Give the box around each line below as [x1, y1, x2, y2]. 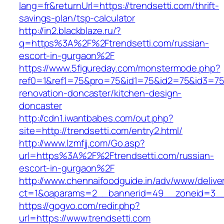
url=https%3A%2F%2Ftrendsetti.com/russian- [19, 149, 214, 162]
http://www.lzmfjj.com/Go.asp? [19, 136, 145, 150]
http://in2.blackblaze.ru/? [19, 24, 121, 37]
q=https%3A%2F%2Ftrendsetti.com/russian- [19, 36, 209, 50]
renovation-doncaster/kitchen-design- [19, 86, 182, 100]
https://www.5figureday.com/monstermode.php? [19, 61, 220, 75]
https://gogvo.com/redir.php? [19, 199, 140, 212]
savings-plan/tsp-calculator [19, 11, 135, 25]
